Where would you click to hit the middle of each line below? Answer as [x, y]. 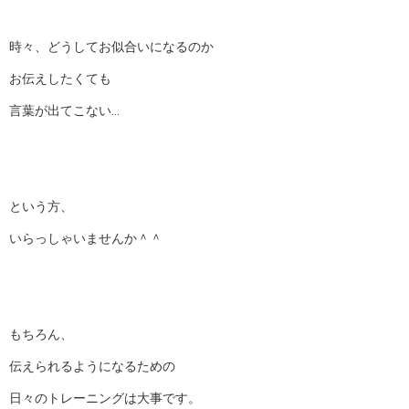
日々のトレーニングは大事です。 [105, 398]
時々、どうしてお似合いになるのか [111, 47]
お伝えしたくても [60, 79]
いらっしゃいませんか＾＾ [86, 238]
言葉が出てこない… [64, 110]
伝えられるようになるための [92, 366]
